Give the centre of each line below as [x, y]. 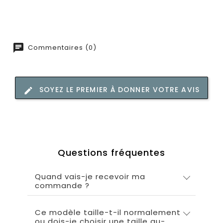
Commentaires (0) [61, 48]
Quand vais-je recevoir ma [90, 177]
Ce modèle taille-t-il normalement [108, 213]
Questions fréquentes [111, 153]
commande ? [62, 186]
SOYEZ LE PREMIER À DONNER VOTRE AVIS [119, 90]
